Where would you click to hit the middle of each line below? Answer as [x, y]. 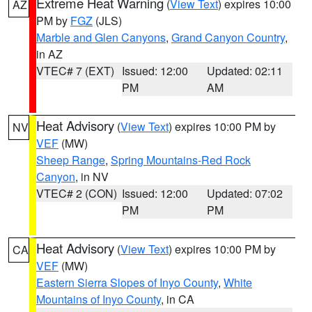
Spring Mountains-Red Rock [181, 160]
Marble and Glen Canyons [101, 37]
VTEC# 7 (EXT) [75, 71]
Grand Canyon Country [228, 37]
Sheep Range [71, 160]
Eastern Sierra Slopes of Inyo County [127, 282]
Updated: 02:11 [245, 71]
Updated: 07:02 [245, 193]
